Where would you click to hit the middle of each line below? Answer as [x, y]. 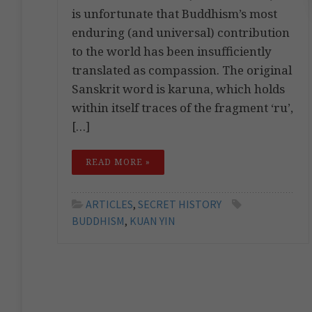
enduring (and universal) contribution [181, 32]
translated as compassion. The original [182, 70]
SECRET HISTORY [180, 204]
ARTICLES [109, 204]
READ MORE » [118, 162]
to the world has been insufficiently [172, 51]
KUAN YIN [153, 220]
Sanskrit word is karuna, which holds [178, 88]
